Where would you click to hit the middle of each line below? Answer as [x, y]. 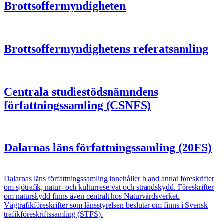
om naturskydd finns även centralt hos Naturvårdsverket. [92, 196]
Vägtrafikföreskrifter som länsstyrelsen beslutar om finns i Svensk [106, 205]
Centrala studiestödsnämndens [81, 92]
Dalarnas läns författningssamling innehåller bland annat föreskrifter [109, 179]
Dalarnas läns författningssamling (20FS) [108, 148]
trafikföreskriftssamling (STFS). [53, 214]
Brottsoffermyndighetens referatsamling [106, 49]
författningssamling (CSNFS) [77, 105]
